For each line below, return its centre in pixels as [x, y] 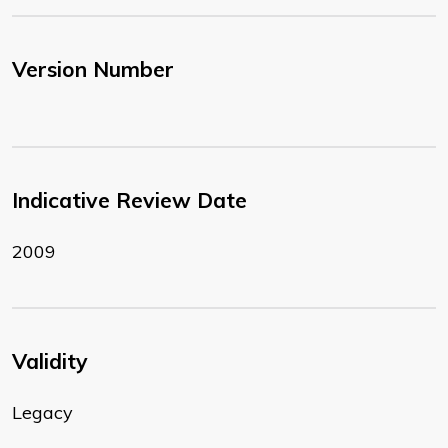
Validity [50, 361]
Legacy [42, 413]
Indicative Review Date [129, 200]
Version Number [93, 69]
